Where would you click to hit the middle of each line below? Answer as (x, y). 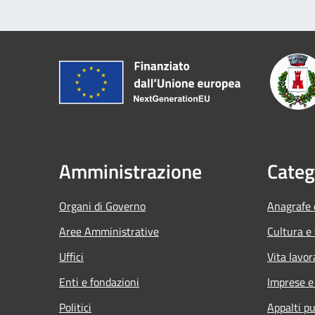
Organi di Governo (102, 206)
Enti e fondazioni (99, 282)
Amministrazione (130, 171)
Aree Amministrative (109, 231)
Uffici (71, 256)
